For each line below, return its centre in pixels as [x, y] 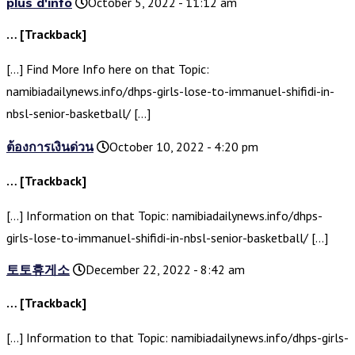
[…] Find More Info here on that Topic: [108, 69]
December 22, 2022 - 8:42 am [165, 270]
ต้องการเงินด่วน [50, 147]
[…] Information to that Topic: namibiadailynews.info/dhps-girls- [177, 338]
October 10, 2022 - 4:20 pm [184, 147]
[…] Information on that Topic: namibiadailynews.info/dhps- [164, 216]
